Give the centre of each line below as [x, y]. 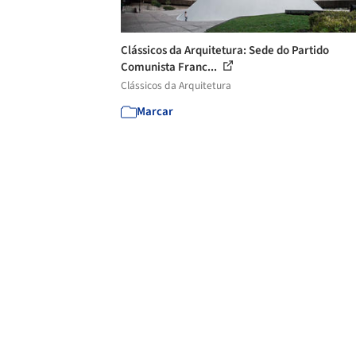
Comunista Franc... [170, 67]
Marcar [155, 111]
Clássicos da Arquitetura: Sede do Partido [225, 50]
